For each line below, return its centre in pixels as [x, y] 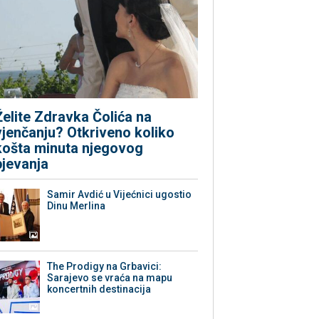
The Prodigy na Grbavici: [105, 267]
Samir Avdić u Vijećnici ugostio [120, 195]
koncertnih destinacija [99, 289]
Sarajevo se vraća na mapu [110, 278]
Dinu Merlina [77, 206]
